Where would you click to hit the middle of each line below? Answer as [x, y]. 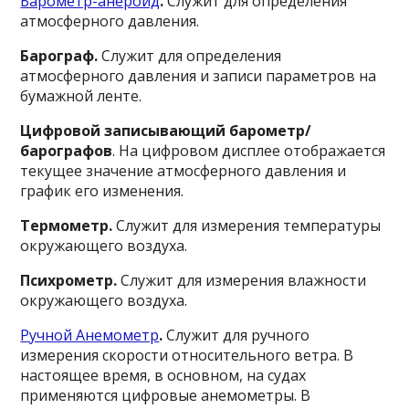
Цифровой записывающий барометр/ [166, 131]
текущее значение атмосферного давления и [184, 171]
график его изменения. [102, 191]
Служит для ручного [238, 335]
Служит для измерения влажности [242, 280]
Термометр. [68, 225]
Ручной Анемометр [90, 335]
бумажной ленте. [81, 96]
